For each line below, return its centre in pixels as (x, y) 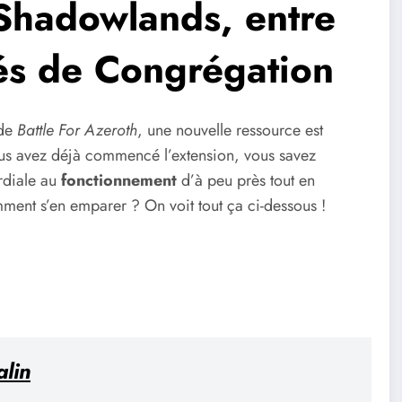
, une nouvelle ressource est (230, 131)
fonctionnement (119, 181)
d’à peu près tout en (246, 181)
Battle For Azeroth (75, 131)
